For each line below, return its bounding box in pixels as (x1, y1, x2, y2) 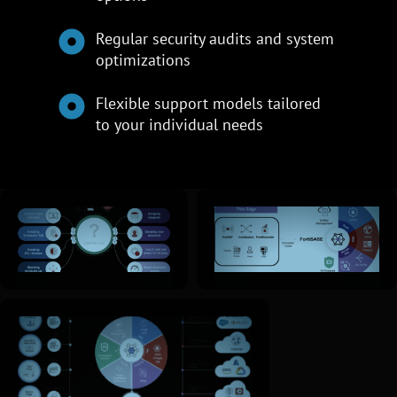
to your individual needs (96, 113, 264, 135)
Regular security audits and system (96, 27, 335, 49)
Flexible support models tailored (96, 92, 322, 113)
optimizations (96, 49, 191, 70)
